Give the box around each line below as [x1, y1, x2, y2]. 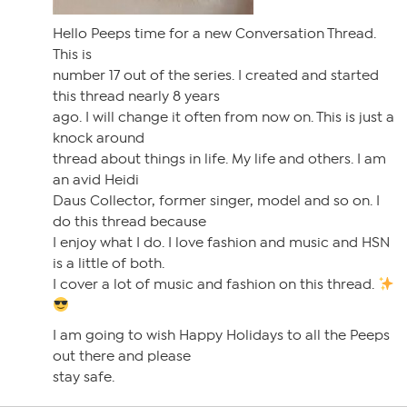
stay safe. [53, 369, 114, 385]
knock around [53, 130, 144, 146]
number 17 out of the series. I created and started [53, 67, 379, 84]
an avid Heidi [53, 172, 139, 188]
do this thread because [53, 213, 206, 230]
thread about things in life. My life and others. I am [53, 151, 386, 167]
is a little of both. [53, 255, 164, 272]
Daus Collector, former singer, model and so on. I [53, 193, 380, 209]
